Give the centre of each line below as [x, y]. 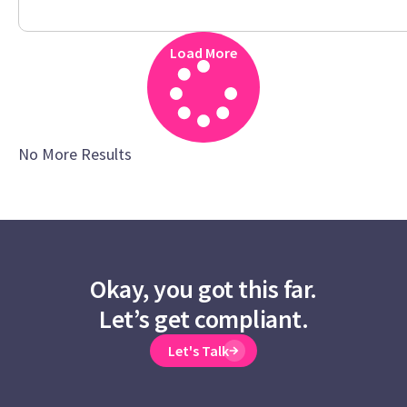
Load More [203, 53]
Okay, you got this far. [203, 289]
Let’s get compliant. [203, 319]
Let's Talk [199, 351]
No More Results [75, 154]
